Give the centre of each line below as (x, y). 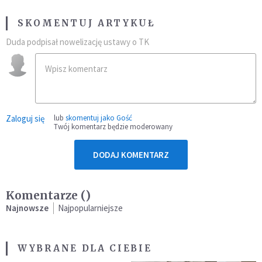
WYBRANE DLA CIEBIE (85, 249)
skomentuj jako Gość (99, 118)
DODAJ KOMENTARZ (131, 155)
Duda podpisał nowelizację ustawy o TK (77, 42)
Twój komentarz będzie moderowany (113, 127)
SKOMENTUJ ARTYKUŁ (87, 23)
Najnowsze (27, 208)
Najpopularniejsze (90, 208)
